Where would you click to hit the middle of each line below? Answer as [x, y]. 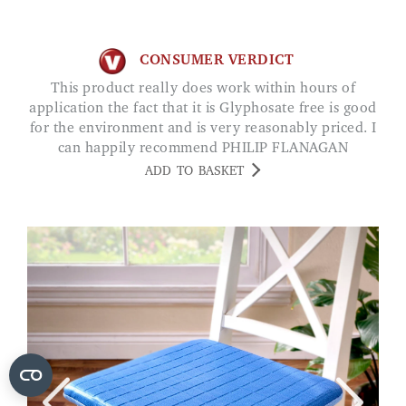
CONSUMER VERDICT [217, 61]
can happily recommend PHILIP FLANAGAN [203, 148]
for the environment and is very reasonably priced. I [203, 128]
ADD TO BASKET [194, 172]
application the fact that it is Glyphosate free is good [203, 108]
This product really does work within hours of [55, 88]
